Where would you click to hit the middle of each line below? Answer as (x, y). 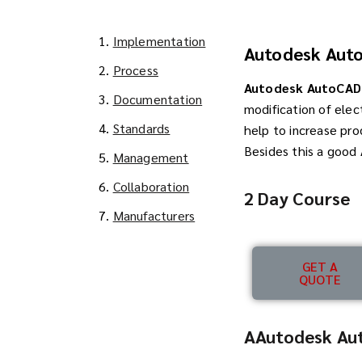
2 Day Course (297, 198)
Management (151, 157)
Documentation (158, 99)
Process (136, 70)
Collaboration (151, 186)
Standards (141, 128)
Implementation (159, 41)
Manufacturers (154, 215)
